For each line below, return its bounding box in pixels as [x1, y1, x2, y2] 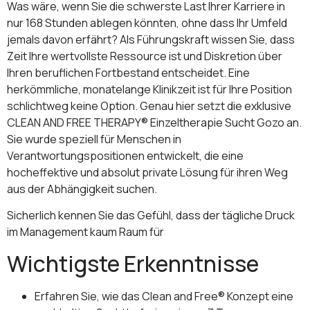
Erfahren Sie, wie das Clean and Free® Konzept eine [35, 288, 293, 304]
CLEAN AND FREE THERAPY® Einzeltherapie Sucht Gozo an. [7, 115, 302, 130]
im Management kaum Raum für [7, 224, 164, 240]
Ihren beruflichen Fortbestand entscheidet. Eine [7, 65, 250, 80]
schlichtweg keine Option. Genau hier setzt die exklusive [7, 98, 291, 113]
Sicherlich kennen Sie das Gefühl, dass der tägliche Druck [7, 208, 295, 224]
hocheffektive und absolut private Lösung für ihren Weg [7, 165, 288, 180]
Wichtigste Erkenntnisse [7, 248, 259, 279]
